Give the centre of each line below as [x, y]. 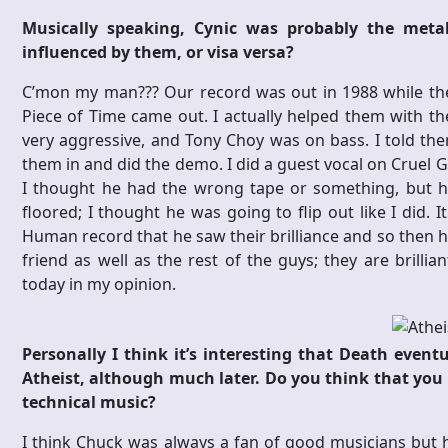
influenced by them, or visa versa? [158, 52]
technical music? [89, 402]
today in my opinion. [99, 284]
